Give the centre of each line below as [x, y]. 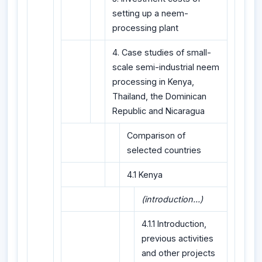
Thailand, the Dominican [159, 96]
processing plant [145, 28]
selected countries [164, 150]
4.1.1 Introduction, [174, 224]
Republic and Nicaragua [158, 111]
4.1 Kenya [145, 175]
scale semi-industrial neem [166, 67]
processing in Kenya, [153, 82]
